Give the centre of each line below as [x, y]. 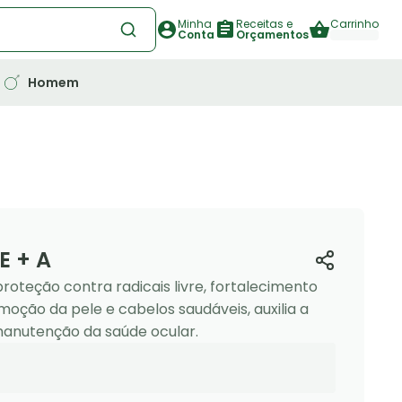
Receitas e [264, 24]
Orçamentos [272, 35]
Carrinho [354, 24]
